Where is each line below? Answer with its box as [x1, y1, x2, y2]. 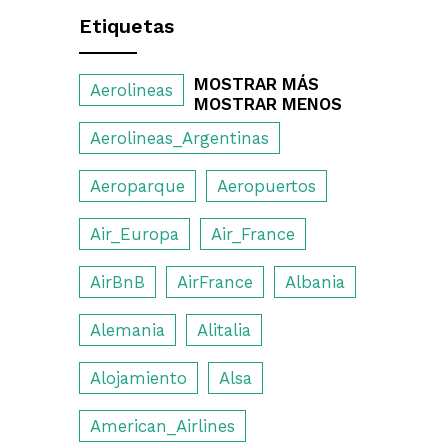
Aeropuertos [217, 176, 316, 197]
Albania [285, 272, 345, 293]
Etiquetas [79, 15, 174, 39]
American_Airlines [90, 416, 235, 437]
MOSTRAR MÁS [194, 74, 319, 95]
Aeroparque [90, 176, 185, 197]
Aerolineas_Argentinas [90, 128, 269, 149]
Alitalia [197, 320, 251, 341]
